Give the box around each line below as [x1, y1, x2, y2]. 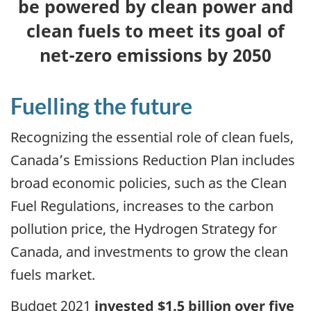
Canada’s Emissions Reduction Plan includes [10, 151, 295, 170]
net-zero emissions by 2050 [40, 42, 271, 67]
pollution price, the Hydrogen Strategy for [10, 219, 277, 239]
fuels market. [10, 265, 95, 285]
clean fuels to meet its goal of [26, 18, 285, 42]
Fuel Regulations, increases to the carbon [10, 196, 274, 216]
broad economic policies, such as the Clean [10, 174, 287, 193]
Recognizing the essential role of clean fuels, [10, 128, 294, 147]
